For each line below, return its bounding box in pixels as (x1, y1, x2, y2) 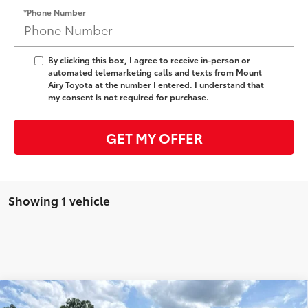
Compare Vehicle (27, 290, 112, 305)
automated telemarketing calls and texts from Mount (48, 66, 262, 78)
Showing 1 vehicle (8, 192, 110, 209)
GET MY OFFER (105, 127, 203, 147)
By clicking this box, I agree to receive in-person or (48, 54, 250, 66)
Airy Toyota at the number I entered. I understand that (48, 78, 264, 91)
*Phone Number (23, 5, 86, 18)
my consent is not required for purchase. (48, 91, 209, 103)
